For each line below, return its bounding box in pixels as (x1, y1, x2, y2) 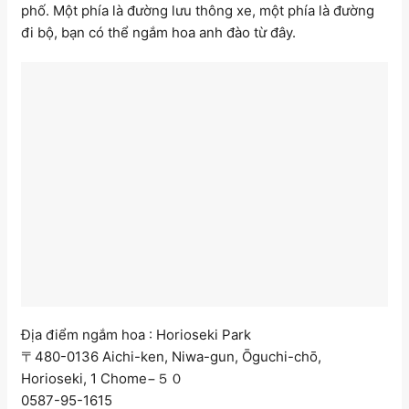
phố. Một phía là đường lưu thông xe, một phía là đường (21, 2, 374, 20)
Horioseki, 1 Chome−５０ (21, 370, 184, 388)
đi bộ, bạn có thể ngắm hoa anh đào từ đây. (21, 24, 296, 42)
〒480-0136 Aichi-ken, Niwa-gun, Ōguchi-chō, (21, 348, 321, 366)
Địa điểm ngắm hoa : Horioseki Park (21, 326, 251, 344)
